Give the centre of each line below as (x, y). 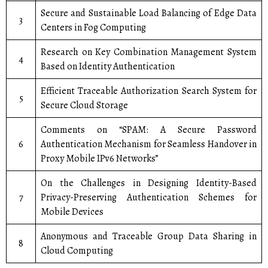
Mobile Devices (72, 212)
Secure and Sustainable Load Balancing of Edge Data (149, 13)
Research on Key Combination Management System (149, 52)
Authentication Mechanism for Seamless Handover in (149, 144)
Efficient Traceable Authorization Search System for (149, 91)
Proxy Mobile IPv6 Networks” (100, 159)
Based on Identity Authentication (108, 66)
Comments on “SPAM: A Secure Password (149, 130)
